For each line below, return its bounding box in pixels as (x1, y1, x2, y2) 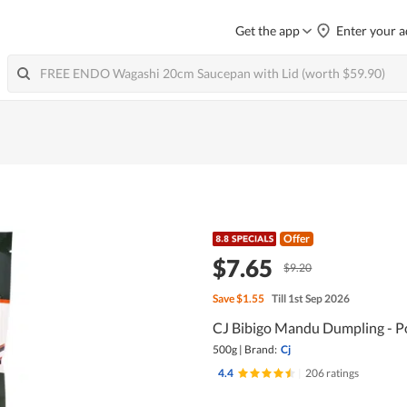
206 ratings (304, 365, 359, 380)
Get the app (235, 23, 300, 38)
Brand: (243, 342, 277, 356)
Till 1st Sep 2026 (271, 291, 350, 305)
